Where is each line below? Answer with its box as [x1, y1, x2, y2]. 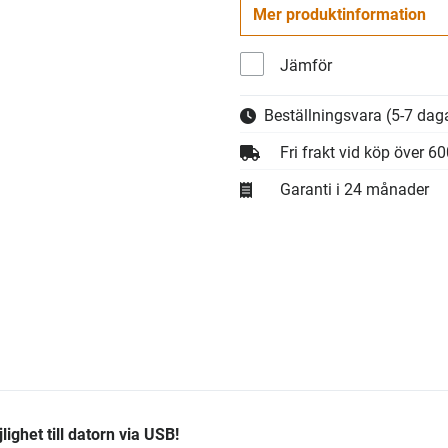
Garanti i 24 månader [280, 180, 429, 199]
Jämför [280, 56, 332, 75]
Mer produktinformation [253, 5, 426, 24]
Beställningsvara [264, 106, 386, 125]
